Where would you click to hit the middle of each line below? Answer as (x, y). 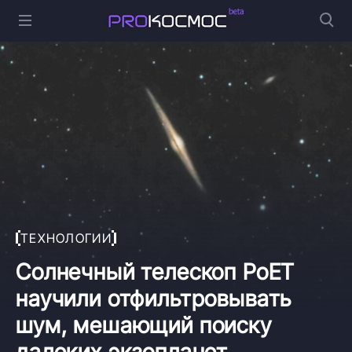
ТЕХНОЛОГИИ (66, 238)
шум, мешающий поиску (144, 325)
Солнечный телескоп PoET (156, 271)
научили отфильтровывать (154, 298)
